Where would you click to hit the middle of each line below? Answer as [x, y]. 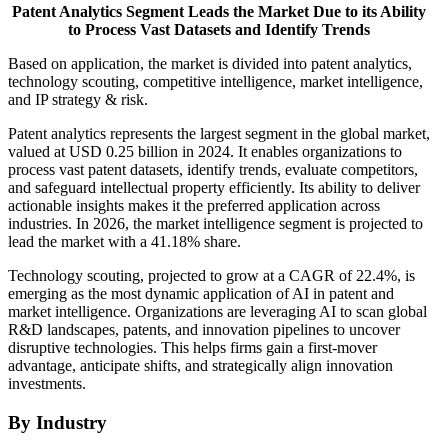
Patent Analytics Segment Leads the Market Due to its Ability [219, 12]
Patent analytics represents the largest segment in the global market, [219, 134]
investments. [47, 384]
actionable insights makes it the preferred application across [194, 206]
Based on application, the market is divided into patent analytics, [210, 64]
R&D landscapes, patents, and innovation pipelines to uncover [204, 330]
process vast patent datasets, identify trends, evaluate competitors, [213, 170]
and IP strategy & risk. [78, 100]
